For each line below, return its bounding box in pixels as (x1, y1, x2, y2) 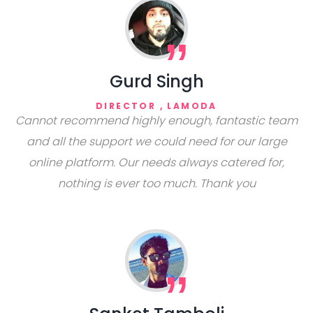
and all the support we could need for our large (26, 133, 287, 150)
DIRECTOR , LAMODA (96, 100, 217, 112)
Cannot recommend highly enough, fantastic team (15, 112, 298, 129)
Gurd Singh (109, 70, 204, 93)
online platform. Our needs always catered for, (29, 154, 284, 170)
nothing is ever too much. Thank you (57, 175, 256, 191)
